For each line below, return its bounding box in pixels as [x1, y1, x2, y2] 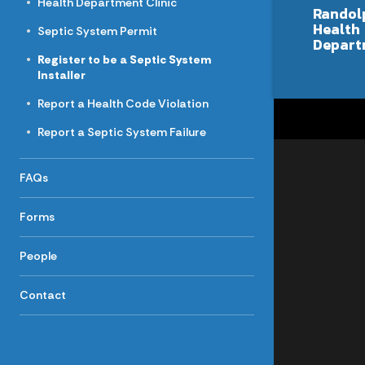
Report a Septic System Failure [37, 125, 207, 139]
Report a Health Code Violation [37, 96, 209, 111]
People [20, 248, 57, 263]
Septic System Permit [37, 24, 158, 38]
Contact [20, 288, 66, 302]
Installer [37, 68, 86, 82]
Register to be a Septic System [37, 52, 212, 67]
